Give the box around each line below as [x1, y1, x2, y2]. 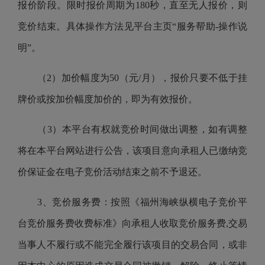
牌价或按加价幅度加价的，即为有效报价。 [18, 94, 198, 104]
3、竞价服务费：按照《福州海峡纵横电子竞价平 [18, 197, 247, 207]
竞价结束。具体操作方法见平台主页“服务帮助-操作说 [18, 21, 247, 31]
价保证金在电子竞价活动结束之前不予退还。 [18, 167, 207, 177]
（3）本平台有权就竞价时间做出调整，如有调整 [18, 124, 247, 134]
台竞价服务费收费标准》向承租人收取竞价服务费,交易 [18, 218, 247, 228]
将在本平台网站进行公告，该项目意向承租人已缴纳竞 [18, 146, 247, 156]
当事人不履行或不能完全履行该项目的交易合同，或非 [18, 240, 247, 250]
